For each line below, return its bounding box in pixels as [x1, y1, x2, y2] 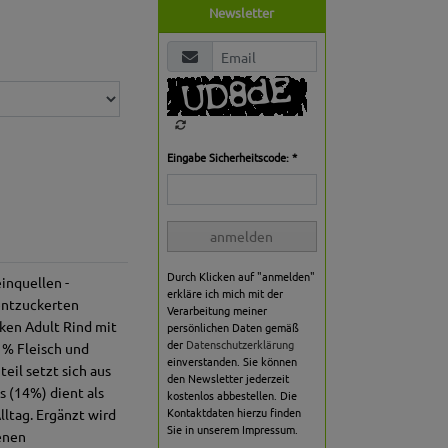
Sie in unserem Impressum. [166, 421, 298, 438]
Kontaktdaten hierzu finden [166, 404, 301, 421]
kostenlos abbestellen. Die [166, 387, 297, 404]
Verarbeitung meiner [166, 302, 267, 319]
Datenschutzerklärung [185, 336, 294, 353]
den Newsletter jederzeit [166, 370, 289, 387]
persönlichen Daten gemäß [166, 319, 299, 336]
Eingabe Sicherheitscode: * [166, 149, 297, 166]
